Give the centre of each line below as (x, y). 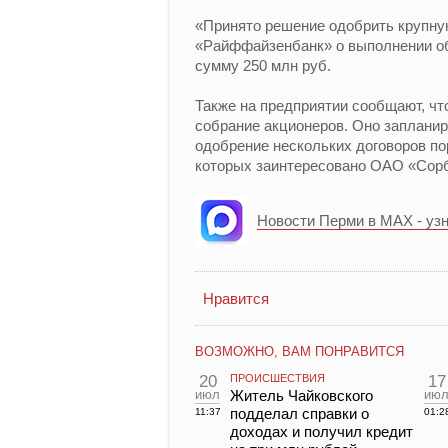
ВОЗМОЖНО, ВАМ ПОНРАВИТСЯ (299, 351)
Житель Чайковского (301, 395)
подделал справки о (299, 413)
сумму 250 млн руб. (263, 65)
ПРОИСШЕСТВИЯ (277, 378)
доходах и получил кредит (321, 431)
